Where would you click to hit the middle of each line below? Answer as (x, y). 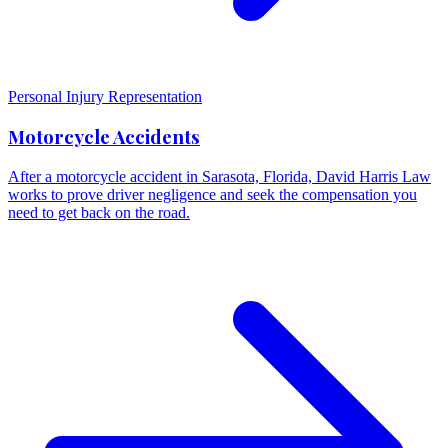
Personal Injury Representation (105, 96)
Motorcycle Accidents (104, 137)
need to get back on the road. (99, 212)
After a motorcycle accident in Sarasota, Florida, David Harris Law (219, 176)
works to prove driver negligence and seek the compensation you (212, 194)
